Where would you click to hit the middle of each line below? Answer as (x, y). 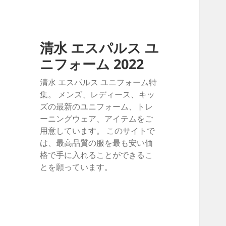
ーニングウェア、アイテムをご (97, 119)
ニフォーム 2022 (92, 64)
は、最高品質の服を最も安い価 (97, 143)
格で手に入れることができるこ (97, 155)
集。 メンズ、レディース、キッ (98, 95)
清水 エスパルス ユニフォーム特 (99, 82)
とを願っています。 (76, 167)
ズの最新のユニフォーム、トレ (97, 107)
